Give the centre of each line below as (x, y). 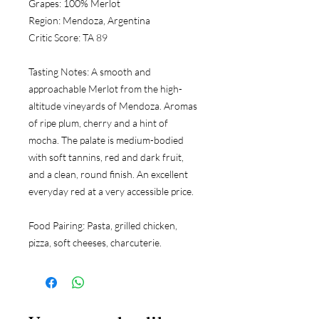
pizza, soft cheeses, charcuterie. (95, 242)
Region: (45, 20)
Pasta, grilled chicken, (131, 225)
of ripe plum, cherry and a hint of (98, 122)
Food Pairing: (57, 225)
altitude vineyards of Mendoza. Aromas (113, 105)
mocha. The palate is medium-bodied (106, 140)
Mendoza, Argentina (105, 20)
